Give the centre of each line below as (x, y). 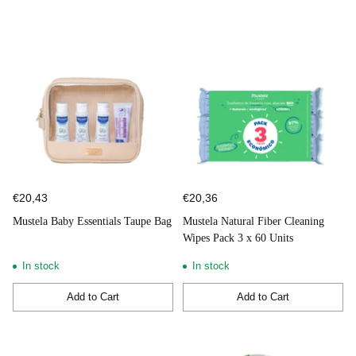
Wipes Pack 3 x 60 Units (265, 238)
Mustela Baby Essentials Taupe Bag (92, 221)
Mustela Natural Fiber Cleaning (253, 221)
